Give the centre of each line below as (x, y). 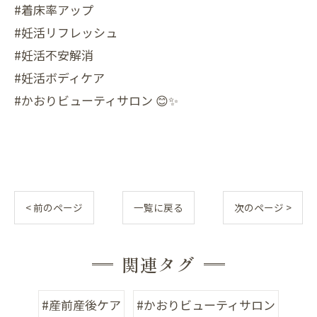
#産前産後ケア (81, 305)
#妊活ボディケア (59, 77)
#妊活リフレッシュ (66, 32)
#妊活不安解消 (54, 55)
